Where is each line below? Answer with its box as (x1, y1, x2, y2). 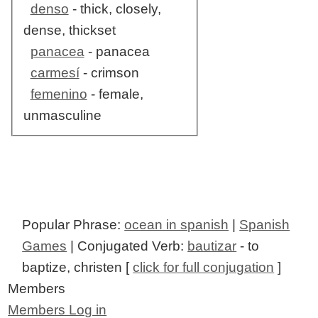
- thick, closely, (68, 1, 161, 17)
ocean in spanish (124, 217, 229, 233)
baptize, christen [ (22, 260, 133, 275)
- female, (87, 87, 143, 102)
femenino (30, 87, 87, 102)
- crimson (79, 65, 139, 81)
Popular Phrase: (22, 217, 125, 233)
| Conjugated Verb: (67, 238, 188, 254)
